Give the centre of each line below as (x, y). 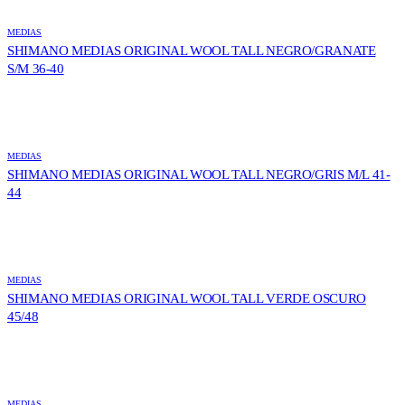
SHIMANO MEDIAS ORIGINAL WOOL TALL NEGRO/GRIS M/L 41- (199, 175)
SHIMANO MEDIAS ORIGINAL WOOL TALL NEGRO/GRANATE (192, 51)
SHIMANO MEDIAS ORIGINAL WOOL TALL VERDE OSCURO (187, 299)
